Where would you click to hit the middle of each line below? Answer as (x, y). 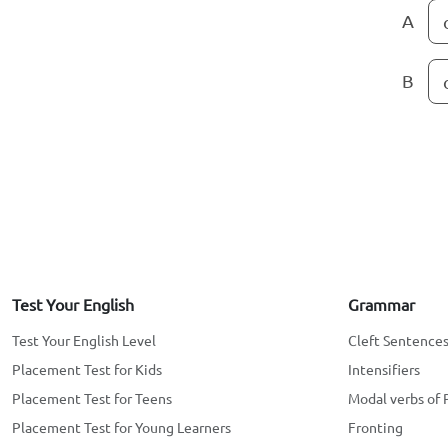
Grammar (381, 304)
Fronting (375, 427)
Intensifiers (384, 369)
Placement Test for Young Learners (121, 427)
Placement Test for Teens (92, 398)
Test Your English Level (84, 340)
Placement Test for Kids (87, 369)
